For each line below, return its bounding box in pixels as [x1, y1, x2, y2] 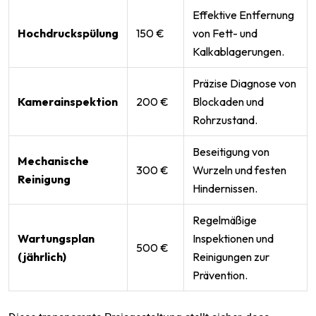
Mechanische [18, 153, 89, 168]
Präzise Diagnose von [193, 75, 296, 90]
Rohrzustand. [193, 112, 257, 127]
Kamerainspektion [18, 94, 118, 109]
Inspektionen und [193, 231, 274, 245]
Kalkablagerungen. [193, 44, 284, 59]
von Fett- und [193, 25, 257, 40]
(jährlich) [18, 249, 66, 264]
